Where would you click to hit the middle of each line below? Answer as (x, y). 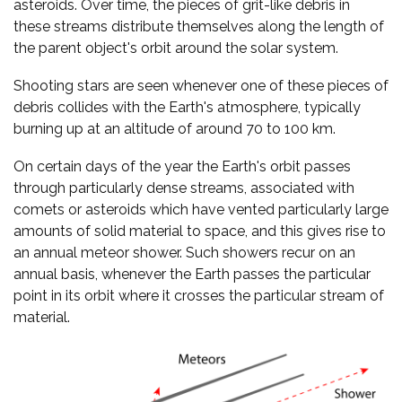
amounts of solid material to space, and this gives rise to (200, 231)
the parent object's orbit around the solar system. (176, 48)
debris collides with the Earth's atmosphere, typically (187, 107)
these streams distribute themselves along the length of (199, 26)
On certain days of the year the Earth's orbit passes (182, 166)
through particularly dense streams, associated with (184, 188)
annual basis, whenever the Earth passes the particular (192, 274)
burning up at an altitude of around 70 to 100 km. (175, 128)
